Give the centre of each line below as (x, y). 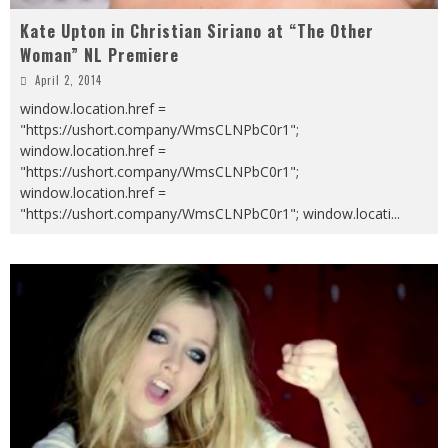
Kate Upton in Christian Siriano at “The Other (197, 30)
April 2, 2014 (68, 79)
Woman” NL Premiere (99, 54)
